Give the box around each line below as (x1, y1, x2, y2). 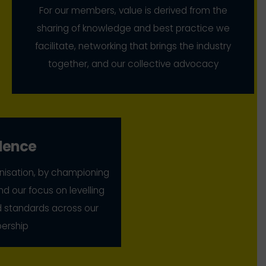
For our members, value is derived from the (39, 4, 227, 17)
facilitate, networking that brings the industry (35, 39, 231, 52)
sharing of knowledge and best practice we (36, 21, 230, 34)
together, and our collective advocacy (47, 57, 218, 70)
